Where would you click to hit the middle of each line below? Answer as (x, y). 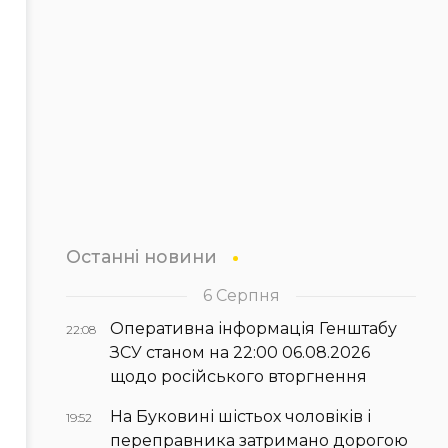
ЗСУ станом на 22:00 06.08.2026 (240, 352)
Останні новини (141, 256)
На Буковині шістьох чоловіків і (240, 416)
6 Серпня (241, 295)
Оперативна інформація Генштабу (253, 328)
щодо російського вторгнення (238, 376)
